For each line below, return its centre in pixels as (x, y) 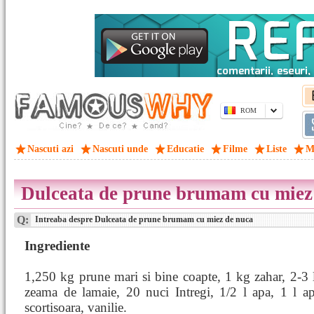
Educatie (185, 149)
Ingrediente (57, 246)
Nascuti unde (120, 149)
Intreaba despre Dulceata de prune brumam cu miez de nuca (143, 219)
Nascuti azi (50, 149)
